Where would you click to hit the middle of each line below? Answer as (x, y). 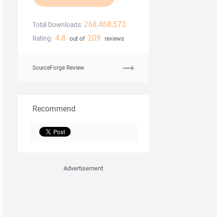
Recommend (54, 109)
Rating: (42, 39)
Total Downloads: (57, 25)
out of (77, 39)
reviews (113, 39)
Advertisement (83, 169)
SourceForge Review (58, 68)
